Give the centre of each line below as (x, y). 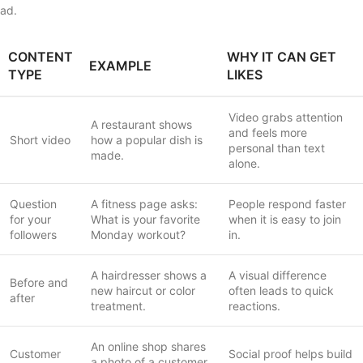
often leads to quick (281, 290)
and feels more (268, 132)
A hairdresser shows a (149, 275)
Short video (40, 139)
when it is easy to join (285, 219)
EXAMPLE (120, 65)
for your (30, 219)
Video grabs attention (286, 117)
